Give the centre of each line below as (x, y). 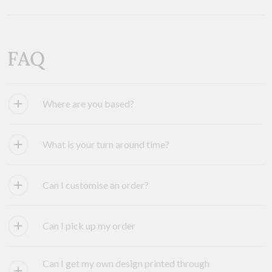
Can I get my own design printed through (126, 263)
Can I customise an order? (96, 185)
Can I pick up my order (89, 226)
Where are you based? (88, 104)
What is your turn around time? (106, 144)
